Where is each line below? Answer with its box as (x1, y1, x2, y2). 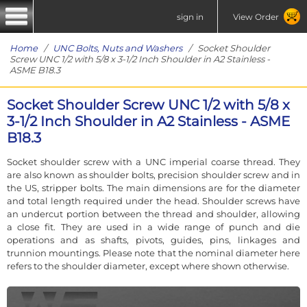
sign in (177, 11, 204, 22)
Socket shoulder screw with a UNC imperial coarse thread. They (7, 156, 300, 167)
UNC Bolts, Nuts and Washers (53, 42, 182, 53)
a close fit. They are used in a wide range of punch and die (7, 221, 300, 232)
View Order (232, 11, 279, 22)
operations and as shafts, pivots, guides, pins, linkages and (7, 234, 300, 245)
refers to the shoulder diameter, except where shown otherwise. (7, 260, 289, 271)
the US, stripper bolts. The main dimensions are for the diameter (7, 182, 300, 193)
